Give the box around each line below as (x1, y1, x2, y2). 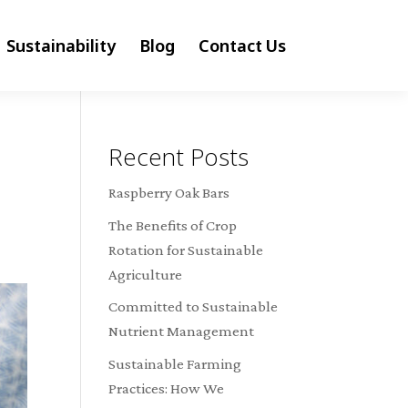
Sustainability (5, 35, 116, 56)
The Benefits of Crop (108, 216, 238, 234)
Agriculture (108, 265, 183, 283)
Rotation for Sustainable (108, 240, 264, 259)
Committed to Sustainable (108, 298, 279, 315)
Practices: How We (108, 379, 225, 397)
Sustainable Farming (108, 354, 242, 372)
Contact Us (198, 35, 286, 56)
